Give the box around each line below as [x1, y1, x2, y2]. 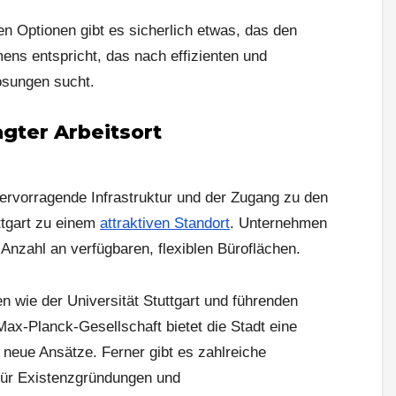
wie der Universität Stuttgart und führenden [15, 292, 298, 309]
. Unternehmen [230, 214, 327, 232]
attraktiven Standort [100, 214, 230, 232]
